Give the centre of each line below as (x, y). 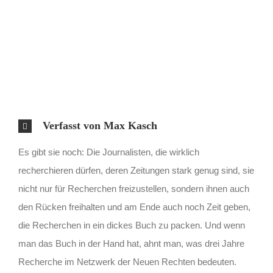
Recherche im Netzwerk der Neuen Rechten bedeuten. (127, 261)
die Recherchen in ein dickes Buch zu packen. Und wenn (132, 225)
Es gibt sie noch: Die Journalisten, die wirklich (109, 152)
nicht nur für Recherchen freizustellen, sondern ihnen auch (134, 188)
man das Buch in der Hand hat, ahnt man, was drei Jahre (131, 243)
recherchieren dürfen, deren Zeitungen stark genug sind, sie (136, 170)
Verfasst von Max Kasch (100, 125)
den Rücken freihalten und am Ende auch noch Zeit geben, (134, 207)
